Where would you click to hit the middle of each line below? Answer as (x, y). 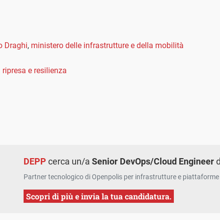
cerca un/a (69, 162)
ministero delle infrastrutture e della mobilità (107, 45)
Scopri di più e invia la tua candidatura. (99, 196)
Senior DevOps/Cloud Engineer (153, 162)
